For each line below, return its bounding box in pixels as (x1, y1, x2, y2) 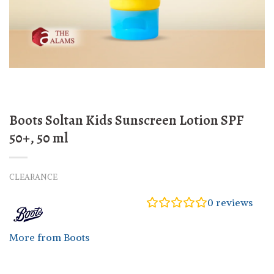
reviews (213, 196, 253, 209)
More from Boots (9, 231, 89, 244)
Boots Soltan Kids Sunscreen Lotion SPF (9, 110, 243, 130)
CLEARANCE (9, 172, 57, 182)
